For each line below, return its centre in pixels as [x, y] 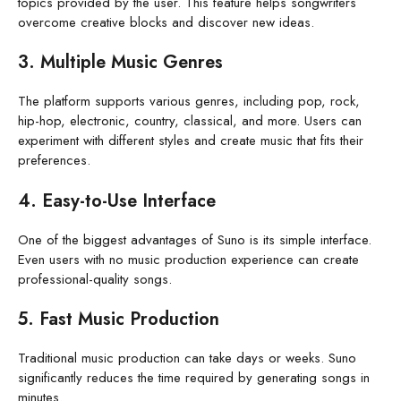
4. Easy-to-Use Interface [117, 200]
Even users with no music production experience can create [188, 259]
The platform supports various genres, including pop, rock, [189, 102]
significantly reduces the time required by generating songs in [194, 378]
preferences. [54, 161]
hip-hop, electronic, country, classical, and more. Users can [190, 121]
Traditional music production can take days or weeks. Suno [187, 358]
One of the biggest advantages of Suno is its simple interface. [195, 239]
